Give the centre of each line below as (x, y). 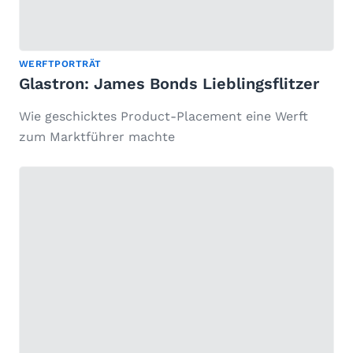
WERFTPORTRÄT (60, 64)
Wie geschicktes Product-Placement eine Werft (163, 117)
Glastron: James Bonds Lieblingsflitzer (169, 84)
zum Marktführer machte (97, 137)
